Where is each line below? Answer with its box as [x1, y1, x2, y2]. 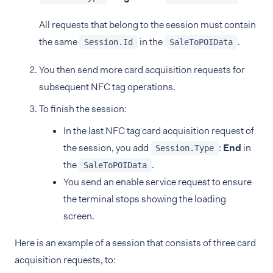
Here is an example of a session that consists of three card [15, 236, 256, 249]
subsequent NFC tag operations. [39, 80, 175, 93]
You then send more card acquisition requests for [39, 63, 245, 76]
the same [39, 35, 79, 48]
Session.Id [84, 37, 133, 47]
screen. [63, 210, 94, 222]
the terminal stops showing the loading [63, 193, 226, 205]
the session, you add [63, 141, 151, 154]
